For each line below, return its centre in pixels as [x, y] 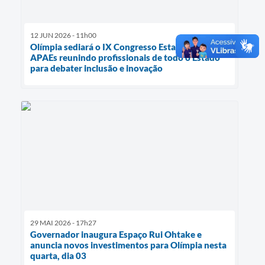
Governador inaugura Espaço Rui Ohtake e [116, 234]
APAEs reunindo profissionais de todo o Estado [125, 58]
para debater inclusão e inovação [96, 68]
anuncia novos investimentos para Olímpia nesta [128, 245]
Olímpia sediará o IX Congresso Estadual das [120, 47]
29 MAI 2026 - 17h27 [63, 222]
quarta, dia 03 [59, 255]
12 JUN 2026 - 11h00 [63, 35]
